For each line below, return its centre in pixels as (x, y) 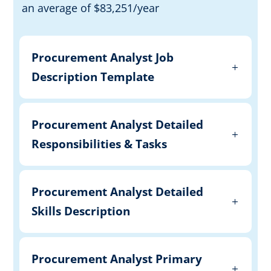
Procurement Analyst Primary (117, 259)
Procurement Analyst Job (103, 57)
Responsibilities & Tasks (100, 144)
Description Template (93, 77)
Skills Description (81, 211)
